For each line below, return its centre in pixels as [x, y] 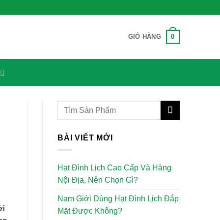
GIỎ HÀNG [144, 37]
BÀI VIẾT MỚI [85, 138]
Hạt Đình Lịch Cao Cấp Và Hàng [114, 167]
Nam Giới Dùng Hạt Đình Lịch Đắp [118, 198]
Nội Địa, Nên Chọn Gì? [98, 180]
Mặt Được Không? [90, 211]
